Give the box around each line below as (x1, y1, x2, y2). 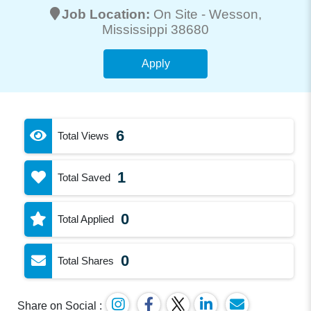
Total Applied (58, 212, 115, 225)
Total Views (58, 129, 110, 142)
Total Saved (58, 171, 111, 183)
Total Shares (58, 254, 115, 267)
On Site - (153, 6, 209, 22)
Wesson (208, 6, 258, 22)
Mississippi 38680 (102, 22, 209, 37)
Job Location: (61, 6, 153, 22)
